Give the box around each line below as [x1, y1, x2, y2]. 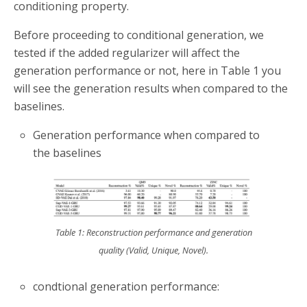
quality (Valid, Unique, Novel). [99, 243, 208, 256]
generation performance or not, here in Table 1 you [14, 63, 281, 79]
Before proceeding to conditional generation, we [14, 27, 264, 43]
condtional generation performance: [33, 279, 220, 295]
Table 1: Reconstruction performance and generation [55, 225, 252, 238]
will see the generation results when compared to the [14, 81, 288, 97]
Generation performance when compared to [33, 127, 260, 143]
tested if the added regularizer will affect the [14, 45, 240, 61]
